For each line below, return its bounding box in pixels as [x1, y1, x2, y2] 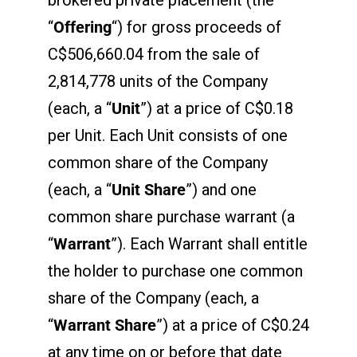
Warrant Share [53, 315, 156, 335]
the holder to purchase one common [47, 261, 303, 280]
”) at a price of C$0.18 [139, 98, 293, 118]
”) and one [185, 179, 257, 199]
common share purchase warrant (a [47, 206, 295, 226]
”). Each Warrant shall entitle [110, 233, 308, 253]
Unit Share [111, 179, 186, 199]
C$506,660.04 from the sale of [47, 44, 260, 64]
